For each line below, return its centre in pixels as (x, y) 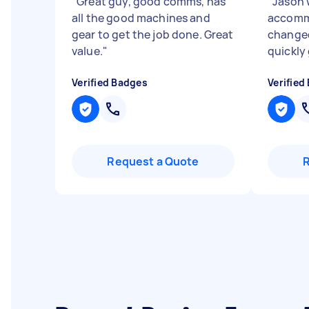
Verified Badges (110, 82)
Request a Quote (153, 161)
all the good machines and (141, 18)
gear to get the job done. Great (153, 34)
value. (87, 51)
